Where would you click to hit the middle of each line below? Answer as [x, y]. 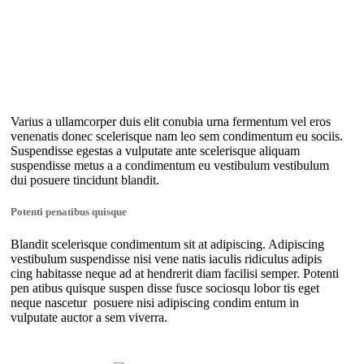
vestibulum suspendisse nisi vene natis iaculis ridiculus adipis [166, 258]
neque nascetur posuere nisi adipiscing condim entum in [154, 302]
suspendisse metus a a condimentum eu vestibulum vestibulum [169, 166]
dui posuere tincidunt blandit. [84, 180]
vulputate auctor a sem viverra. [89, 317]
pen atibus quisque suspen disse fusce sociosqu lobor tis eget [165, 288]
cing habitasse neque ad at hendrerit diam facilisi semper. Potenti [174, 273]
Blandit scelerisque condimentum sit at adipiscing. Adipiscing [167, 244]
